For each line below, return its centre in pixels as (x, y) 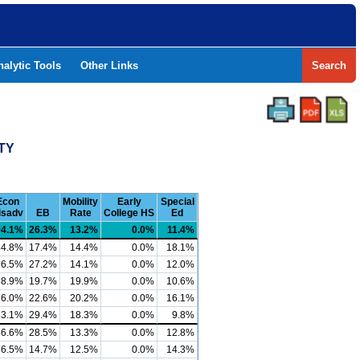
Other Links (109, 65)
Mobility (80, 202)
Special (177, 202)
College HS (129, 213)
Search (329, 65)
